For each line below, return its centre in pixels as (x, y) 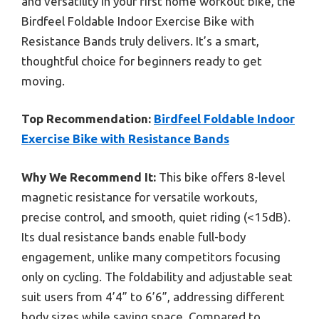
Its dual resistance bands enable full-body (134, 236)
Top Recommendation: (86, 119)
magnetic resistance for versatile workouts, (140, 197)
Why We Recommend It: (89, 177)
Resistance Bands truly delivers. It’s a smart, (140, 41)
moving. (43, 80)
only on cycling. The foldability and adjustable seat (157, 276)
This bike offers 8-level (220, 177)
